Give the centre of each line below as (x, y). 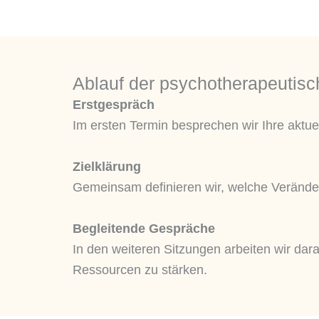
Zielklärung (107, 167)
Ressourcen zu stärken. (140, 270)
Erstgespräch (114, 105)
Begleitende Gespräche (144, 228)
